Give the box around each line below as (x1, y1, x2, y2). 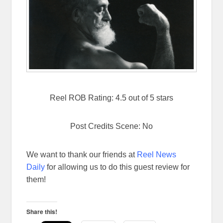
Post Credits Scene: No (70, 122, 153, 131)
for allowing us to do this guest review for (45, 163, 190, 172)
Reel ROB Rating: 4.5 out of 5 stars (50, 94, 173, 103)
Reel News (137, 150, 177, 159)
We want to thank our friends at (26, 150, 137, 159)
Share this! (26, 207, 58, 217)
